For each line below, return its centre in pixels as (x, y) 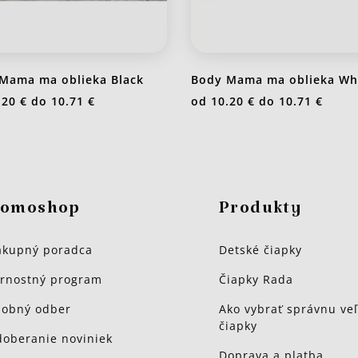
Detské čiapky (261, 250)
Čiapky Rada (256, 280)
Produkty (261, 213)
